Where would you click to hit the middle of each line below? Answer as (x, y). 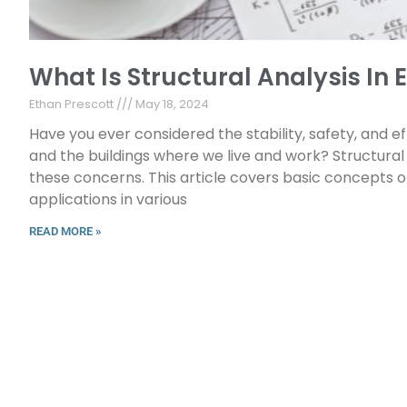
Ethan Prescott (73, 104)
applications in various (108, 199)
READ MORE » (65, 231)
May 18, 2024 (171, 104)
